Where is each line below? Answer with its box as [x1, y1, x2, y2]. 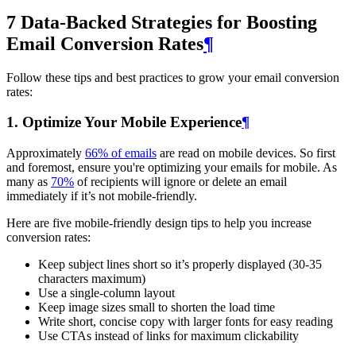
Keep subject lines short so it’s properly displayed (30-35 [38, 257, 322, 272]
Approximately [6, 146, 85, 161]
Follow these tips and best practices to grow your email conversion [6, 70, 339, 84]
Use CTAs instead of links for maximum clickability [38, 329, 299, 343]
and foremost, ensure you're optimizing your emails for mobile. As [6, 161, 337, 175]
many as [6, 175, 51, 189]
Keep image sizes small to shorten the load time [38, 300, 275, 315]
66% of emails [85, 146, 157, 161]
